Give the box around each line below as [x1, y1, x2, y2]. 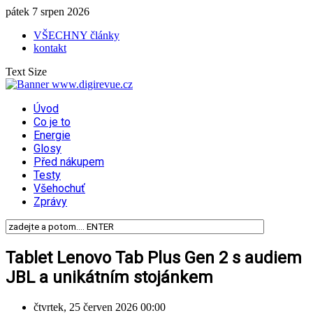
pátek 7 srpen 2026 [6, 6, 89, 17]
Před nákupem [34, 155, 104, 168]
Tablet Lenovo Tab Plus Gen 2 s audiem [6, 247, 302, 268]
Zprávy [34, 195, 67, 208]
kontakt [34, 42, 66, 54]
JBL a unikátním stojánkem [6, 267, 213, 287]
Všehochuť [34, 182, 85, 195]
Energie [34, 129, 71, 142]
